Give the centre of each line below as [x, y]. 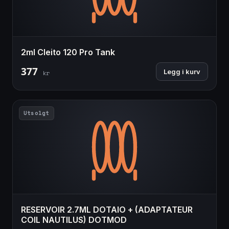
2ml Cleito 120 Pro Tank [68, 52]
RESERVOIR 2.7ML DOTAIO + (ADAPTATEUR [107, 210]
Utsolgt [37, 113]
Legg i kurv [182, 71]
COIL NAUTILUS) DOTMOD [74, 220]
